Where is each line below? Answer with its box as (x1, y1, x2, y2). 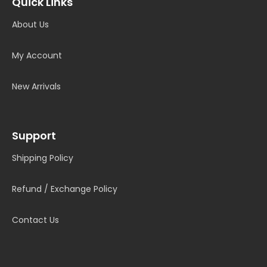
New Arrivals (12, 80, 61, 93)
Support (12, 128, 56, 144)
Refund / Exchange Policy (12, 183, 117, 195)
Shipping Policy (12, 152, 73, 164)
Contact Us (12, 214, 59, 226)
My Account (12, 49, 62, 62)
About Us (12, 18, 49, 31)
